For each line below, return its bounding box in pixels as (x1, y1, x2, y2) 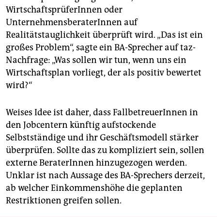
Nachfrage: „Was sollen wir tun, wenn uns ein (6, 55, 186, 66)
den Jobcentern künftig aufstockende (6, 120, 156, 131)
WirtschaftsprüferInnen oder (6, 4, 123, 15)
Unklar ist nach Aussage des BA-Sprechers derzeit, (6, 170, 205, 181)
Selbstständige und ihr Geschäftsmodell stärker (6, 132, 199, 143)
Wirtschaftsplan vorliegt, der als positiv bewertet (6, 67, 201, 78)
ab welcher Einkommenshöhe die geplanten (6, 183, 183, 194)
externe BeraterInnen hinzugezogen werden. (6, 157, 187, 169)
